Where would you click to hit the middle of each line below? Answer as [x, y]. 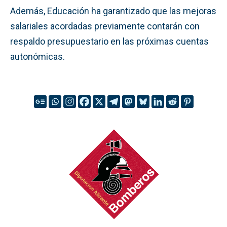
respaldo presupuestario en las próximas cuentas [109, 41]
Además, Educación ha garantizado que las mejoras [113, 11]
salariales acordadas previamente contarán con [105, 26]
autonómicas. [37, 56]
